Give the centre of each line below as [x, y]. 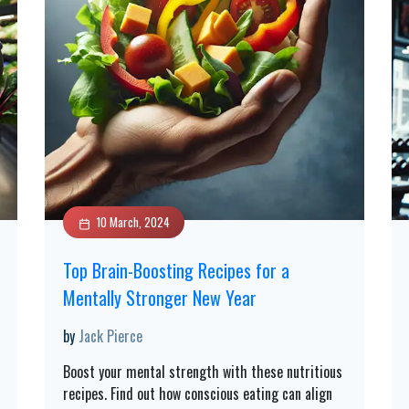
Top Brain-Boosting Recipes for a [176, 270]
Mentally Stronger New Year [160, 298]
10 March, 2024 [133, 222]
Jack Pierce [110, 336]
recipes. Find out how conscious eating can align [198, 393]
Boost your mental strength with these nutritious [203, 372]
